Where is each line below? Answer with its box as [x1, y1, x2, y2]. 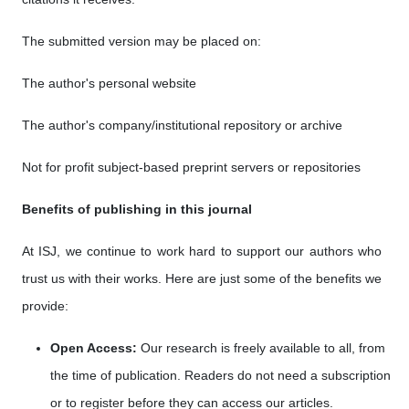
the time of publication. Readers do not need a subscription [50, 368, 391, 383]
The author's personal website [22, 76, 196, 90]
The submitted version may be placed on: [22, 34, 261, 48]
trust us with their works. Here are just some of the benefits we [22, 271, 382, 286]
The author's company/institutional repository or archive [22, 118, 342, 132]
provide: [22, 299, 68, 313]
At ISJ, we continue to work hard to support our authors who [22, 244, 382, 258]
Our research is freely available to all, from [137, 341, 385, 355]
